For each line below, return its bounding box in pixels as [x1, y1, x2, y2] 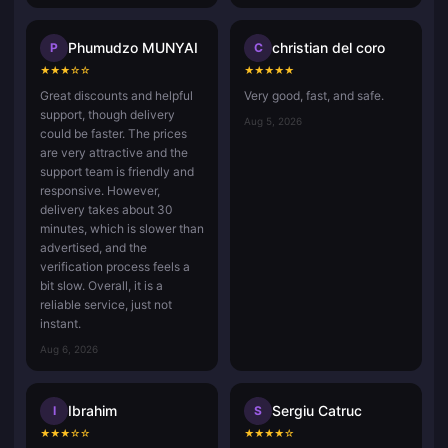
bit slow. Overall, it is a [40, 277, 163, 293]
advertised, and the [40, 239, 147, 255]
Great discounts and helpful [40, 87, 193, 103]
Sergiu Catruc [272, 401, 362, 419]
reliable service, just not [40, 296, 172, 312]
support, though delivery [40, 106, 175, 122]
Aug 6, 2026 [40, 342, 98, 355]
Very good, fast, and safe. [244, 87, 384, 103]
